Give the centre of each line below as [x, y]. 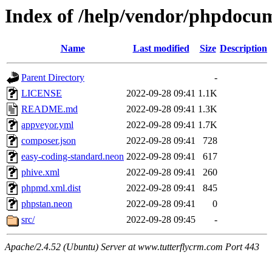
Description [243, 49]
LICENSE [42, 93]
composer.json [49, 141]
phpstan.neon [47, 204]
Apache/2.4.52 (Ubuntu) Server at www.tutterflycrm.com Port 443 [132, 247]
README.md [49, 109]
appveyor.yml [47, 125]
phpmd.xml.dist [51, 188]
